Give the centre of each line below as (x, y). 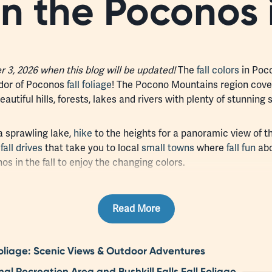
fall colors (218, 70)
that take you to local (92, 148)
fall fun (241, 148)
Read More (136, 208)
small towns (168, 148)
